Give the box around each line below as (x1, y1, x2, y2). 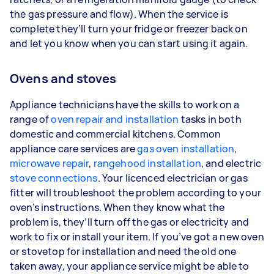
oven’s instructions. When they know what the (10, 200, 225, 214)
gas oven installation (137, 141, 235, 155)
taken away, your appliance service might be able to (10, 259, 250, 273)
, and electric (201, 156, 262, 170)
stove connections (10, 171, 98, 185)
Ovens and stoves (10, 70, 117, 87)
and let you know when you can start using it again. (10, 36, 254, 50)
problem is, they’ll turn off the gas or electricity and (10, 215, 250, 229)
